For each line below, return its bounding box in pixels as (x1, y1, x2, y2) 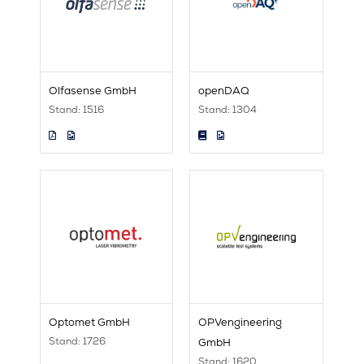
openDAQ (198, 84, 250, 98)
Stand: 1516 (48, 103, 104, 117)
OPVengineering (198, 315, 283, 330)
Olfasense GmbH (48, 84, 136, 98)
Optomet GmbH (48, 315, 130, 330)
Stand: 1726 (48, 335, 106, 349)
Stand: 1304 (198, 103, 258, 117)
